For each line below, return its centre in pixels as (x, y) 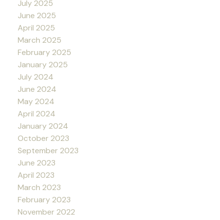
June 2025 (37, 16)
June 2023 (36, 163)
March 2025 (39, 40)
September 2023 (48, 151)
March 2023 (39, 188)
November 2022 (46, 212)
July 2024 (35, 77)
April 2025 (36, 28)
